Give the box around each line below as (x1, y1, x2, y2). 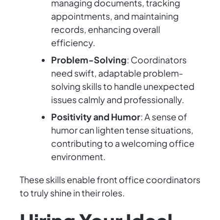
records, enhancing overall (51, 24, 160, 35)
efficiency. (51, 37, 95, 49)
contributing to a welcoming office (51, 137, 194, 149)
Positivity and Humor (51, 111, 140, 123)
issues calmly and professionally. (51, 94, 184, 106)
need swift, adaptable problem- (51, 67, 183, 79)
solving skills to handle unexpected (51, 81, 194, 92)
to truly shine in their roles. (20, 187, 125, 199)
